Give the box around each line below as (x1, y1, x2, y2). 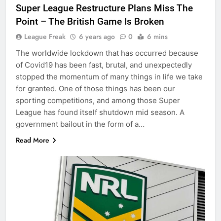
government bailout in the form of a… (16, 119, 145, 129)
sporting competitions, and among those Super (16, 95, 180, 105)
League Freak (24, 31, 66, 41)
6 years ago (79, 31, 115, 41)
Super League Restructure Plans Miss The (16, 2, 193, 14)
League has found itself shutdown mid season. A (16, 107, 184, 117)
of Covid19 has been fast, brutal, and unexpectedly (16, 60, 192, 70)
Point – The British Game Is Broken (16, 15, 164, 27)
